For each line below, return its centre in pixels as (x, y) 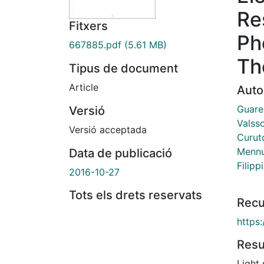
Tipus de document (123, 69)
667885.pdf (95, 45)
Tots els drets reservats (136, 195)
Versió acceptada (108, 130)
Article (84, 88)
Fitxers (88, 26)
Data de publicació (121, 154)
